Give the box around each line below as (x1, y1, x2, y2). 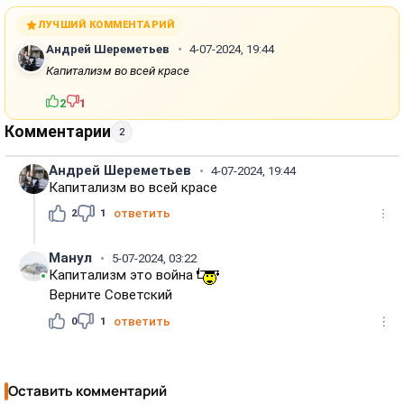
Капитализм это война (49, 267, 197, 284)
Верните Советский (49, 287, 173, 304)
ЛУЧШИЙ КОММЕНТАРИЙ (38, 19, 175, 32)
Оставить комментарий (8, 381, 168, 401)
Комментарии (5, 123, 111, 142)
